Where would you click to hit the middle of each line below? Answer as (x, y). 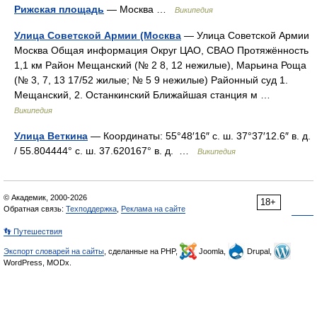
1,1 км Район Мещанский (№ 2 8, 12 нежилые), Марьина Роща (160, 65)
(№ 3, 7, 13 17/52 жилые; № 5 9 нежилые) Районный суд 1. (151, 80)
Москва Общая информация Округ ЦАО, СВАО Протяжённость (161, 50)
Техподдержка (91, 209)
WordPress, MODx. (38, 263)
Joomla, (212, 251)
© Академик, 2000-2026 (45, 197)
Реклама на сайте (153, 209)
